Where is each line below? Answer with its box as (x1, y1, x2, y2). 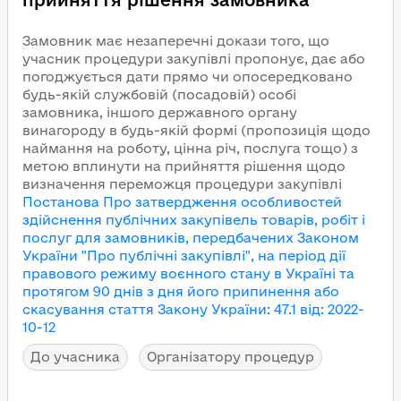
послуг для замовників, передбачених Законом (22, 230, 359, 245)
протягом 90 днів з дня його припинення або (22, 284, 339, 299)
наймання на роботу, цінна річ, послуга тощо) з (22, 141, 358, 156)
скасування (22, 302, 105, 317)
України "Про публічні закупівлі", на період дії (22, 248, 346, 263)
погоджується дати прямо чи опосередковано (22, 69, 353, 84)
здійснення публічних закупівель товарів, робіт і (22, 212, 365, 227)
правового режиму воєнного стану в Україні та (22, 266, 354, 281)
